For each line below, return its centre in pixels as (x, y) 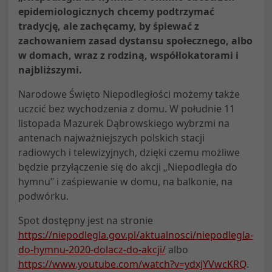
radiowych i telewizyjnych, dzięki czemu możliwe (129, 152)
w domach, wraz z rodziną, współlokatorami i (128, 55)
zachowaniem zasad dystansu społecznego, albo (135, 40)
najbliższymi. (50, 70)
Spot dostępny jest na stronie (85, 220)
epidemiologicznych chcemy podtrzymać (116, 11)
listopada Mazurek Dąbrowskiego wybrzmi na (124, 123)
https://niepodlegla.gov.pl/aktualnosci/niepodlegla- (135, 235)
